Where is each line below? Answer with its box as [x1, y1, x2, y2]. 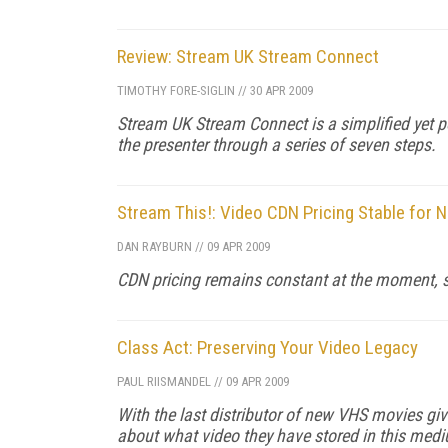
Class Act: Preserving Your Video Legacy [117, 335, 418, 359]
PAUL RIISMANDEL [117, 373, 211, 389]
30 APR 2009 [247, 82, 313, 98]
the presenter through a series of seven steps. [117, 133, 436, 155]
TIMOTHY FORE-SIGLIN [117, 82, 235, 98]
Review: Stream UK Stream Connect [117, 44, 379, 68]
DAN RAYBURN [117, 238, 192, 254]
